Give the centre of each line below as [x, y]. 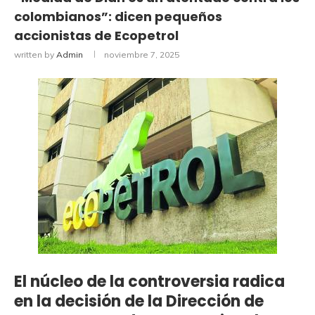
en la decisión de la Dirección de [139, 301]
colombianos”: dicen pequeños [118, 16]
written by [35, 54]
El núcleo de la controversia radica [149, 281]
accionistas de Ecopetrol [96, 35]
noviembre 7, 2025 [142, 54]
